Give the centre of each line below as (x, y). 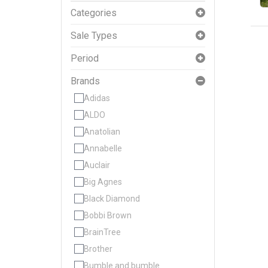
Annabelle (103, 148)
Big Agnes (103, 182)
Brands (85, 81)
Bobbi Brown (108, 215)
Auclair (97, 165)
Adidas (97, 98)
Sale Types (94, 36)
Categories (94, 13)
